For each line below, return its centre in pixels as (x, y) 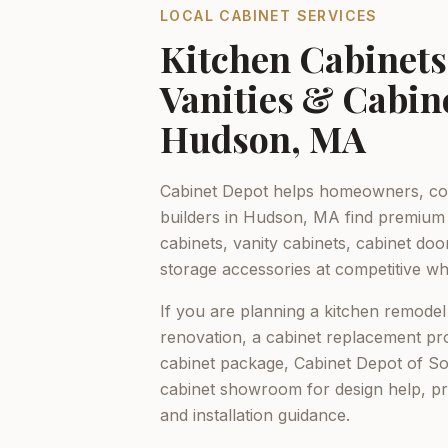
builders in (201, 217)
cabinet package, (227, 363)
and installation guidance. (255, 415)
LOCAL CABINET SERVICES (269, 15)
